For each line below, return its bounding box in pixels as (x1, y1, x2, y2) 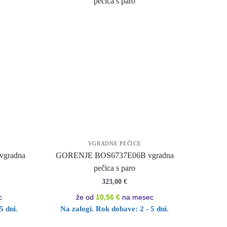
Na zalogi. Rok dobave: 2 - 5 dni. (60, 205, 169, 213)
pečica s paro (94, 164, 136, 172)
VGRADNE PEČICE (88, 140, 141, 146)
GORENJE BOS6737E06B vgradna (55, 151, 174, 160)
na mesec (120, 193, 154, 201)
